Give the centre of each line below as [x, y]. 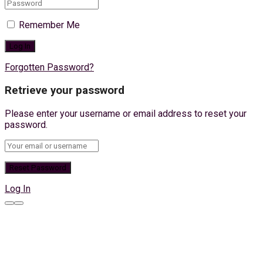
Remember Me [49, 25]
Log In [18, 188]
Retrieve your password [65, 90]
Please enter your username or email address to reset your [126, 113]
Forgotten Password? [49, 68]
